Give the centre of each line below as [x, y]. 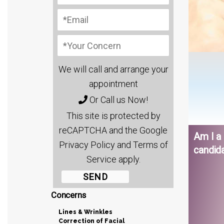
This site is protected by [113, 115]
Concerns [68, 195]
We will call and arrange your [113, 69]
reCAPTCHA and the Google [113, 130]
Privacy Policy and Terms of [113, 144]
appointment [113, 83]
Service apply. [113, 159]
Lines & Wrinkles [85, 212]
